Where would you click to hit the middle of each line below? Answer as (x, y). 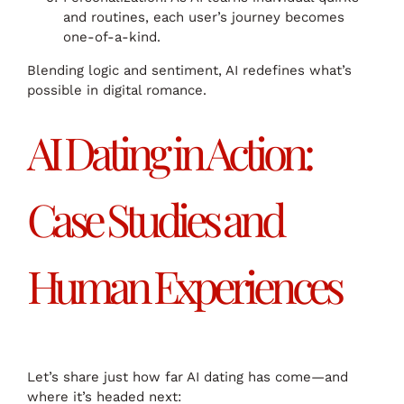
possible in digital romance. (117, 90)
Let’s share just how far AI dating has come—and (188, 376)
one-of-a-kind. (112, 37)
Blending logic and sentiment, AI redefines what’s (189, 70)
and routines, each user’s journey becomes (204, 17)
